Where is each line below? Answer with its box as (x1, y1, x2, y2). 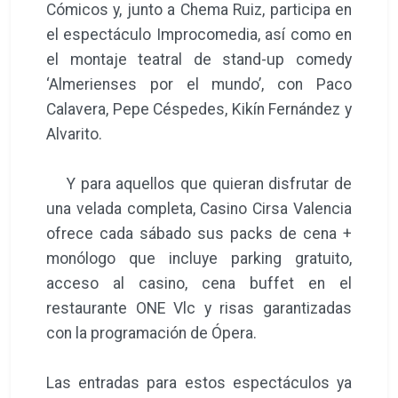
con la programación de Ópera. (46, 323, 260, 342)
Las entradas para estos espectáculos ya (46, 373, 352, 392)
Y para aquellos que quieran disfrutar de (46, 174, 352, 193)
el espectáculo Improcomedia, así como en (46, 25, 352, 44)
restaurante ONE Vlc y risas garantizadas (46, 298, 352, 317)
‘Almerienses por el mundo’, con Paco (46, 75, 352, 93)
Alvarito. (46, 124, 102, 143)
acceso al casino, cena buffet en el (46, 274, 352, 292)
